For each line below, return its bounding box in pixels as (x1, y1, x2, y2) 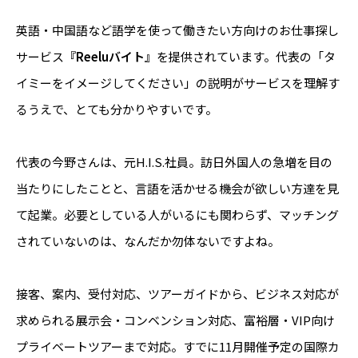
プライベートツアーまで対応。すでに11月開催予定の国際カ (16, 338, 340, 356)
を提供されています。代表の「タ (157, 48, 336, 66)
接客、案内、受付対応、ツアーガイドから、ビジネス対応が (16, 285, 339, 303)
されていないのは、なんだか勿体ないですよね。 (16, 233, 280, 250)
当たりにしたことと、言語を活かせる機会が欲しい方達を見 (16, 180, 339, 197)
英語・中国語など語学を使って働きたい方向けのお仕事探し (16, 22, 339, 39)
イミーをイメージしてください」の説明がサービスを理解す (16, 74, 340, 92)
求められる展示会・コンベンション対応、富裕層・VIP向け (16, 312, 335, 329)
